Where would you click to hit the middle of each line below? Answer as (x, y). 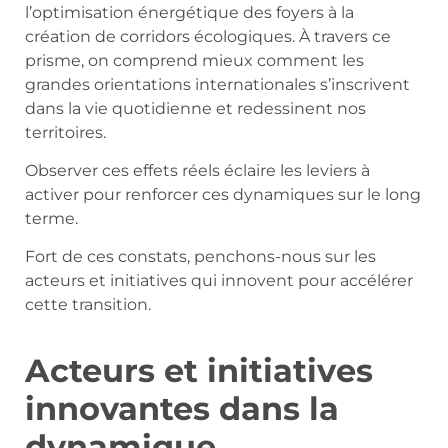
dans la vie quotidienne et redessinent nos (195, 108)
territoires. (65, 132)
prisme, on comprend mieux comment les (194, 60)
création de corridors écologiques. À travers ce (208, 36)
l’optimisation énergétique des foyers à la (189, 12)
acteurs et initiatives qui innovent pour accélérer (219, 281)
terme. (51, 218)
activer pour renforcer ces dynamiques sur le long (223, 194)
